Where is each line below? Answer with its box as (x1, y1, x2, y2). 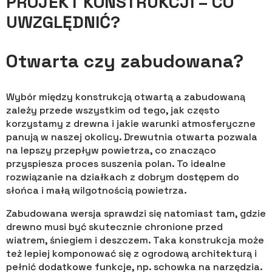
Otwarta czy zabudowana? (6, 49, 243, 73)
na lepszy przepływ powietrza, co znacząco (6, 144, 216, 157)
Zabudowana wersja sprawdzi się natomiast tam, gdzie (6, 207, 266, 220)
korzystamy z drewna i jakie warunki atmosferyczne (6, 117, 256, 131)
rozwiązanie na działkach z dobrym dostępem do (6, 171, 239, 184)
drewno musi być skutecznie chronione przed (6, 220, 223, 234)
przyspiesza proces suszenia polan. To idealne (6, 157, 226, 171)
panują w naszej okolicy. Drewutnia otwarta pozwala (6, 131, 257, 144)
